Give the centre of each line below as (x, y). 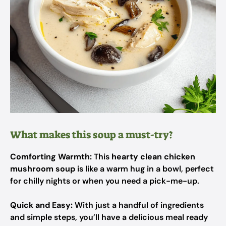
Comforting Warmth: (51, 157)
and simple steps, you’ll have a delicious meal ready (109, 217)
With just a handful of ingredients (138, 205)
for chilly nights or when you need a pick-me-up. (105, 181)
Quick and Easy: (41, 205)
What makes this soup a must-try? (92, 135)
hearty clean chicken (153, 157)
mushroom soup (43, 169)
